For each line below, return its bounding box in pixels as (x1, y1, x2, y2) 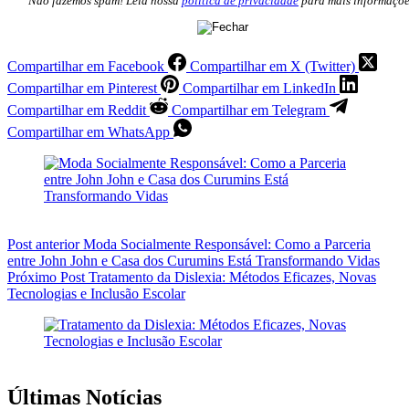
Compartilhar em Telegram (172, 101, 326, 118)
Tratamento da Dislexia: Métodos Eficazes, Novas (89, 268, 376, 285)
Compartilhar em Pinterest (7, 79, 157, 96)
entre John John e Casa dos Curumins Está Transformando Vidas (7, 252, 380, 268)
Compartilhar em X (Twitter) (190, 58, 355, 74)
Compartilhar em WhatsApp (7, 123, 170, 140)
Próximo (7, 268, 60, 285)
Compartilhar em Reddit (7, 101, 146, 118)
